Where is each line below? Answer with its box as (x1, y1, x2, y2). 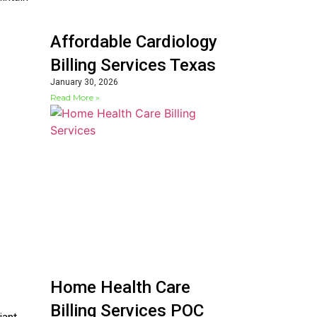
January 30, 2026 (50, 76, 118, 87)
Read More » (50, 91, 100, 103)
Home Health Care (50, 277, 190, 298)
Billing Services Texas (50, 54, 216, 75)
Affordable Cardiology (50, 31, 217, 52)
